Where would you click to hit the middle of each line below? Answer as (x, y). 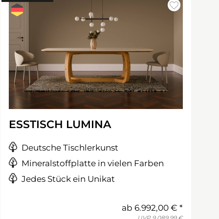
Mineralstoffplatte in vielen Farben (93, 163)
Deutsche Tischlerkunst (70, 148)
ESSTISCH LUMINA (60, 124)
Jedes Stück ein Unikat (68, 179)
